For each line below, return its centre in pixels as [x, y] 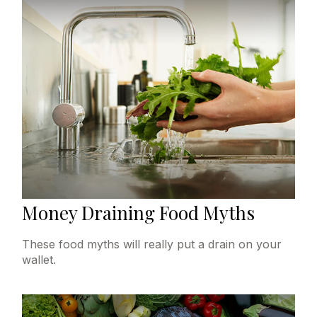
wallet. [39, 260]
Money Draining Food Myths [139, 213]
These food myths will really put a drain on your [152, 244]
